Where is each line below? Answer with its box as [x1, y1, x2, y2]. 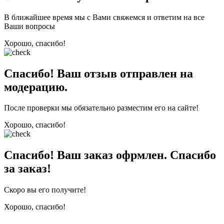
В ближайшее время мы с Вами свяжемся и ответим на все [4, 12, 204, 21]
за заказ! [4, 162, 51, 175]
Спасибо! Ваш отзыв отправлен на [4, 66, 193, 80]
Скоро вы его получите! [4, 185, 86, 194]
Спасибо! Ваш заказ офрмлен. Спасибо [4, 148, 216, 162]
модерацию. [4, 80, 67, 93]
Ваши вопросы [4, 21, 55, 30]
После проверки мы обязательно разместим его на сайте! [4, 103, 198, 112]
